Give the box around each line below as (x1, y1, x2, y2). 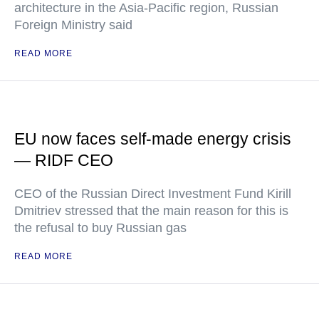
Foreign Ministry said (14, 18, 132, 33)
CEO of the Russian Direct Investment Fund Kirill (14, 187, 291, 202)
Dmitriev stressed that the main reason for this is (14, 204, 288, 219)
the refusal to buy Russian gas (14, 221, 187, 236)
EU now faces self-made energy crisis (14, 130, 291, 149)
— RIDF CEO (14, 151, 113, 170)
